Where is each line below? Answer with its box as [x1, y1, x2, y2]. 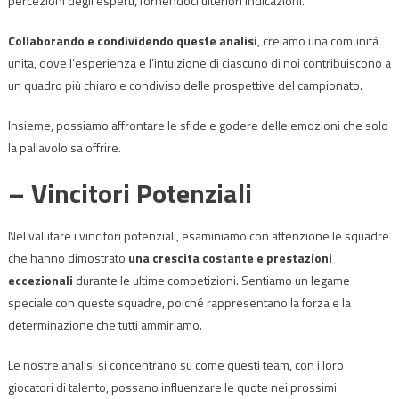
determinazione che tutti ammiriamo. [7, 314, 202, 334]
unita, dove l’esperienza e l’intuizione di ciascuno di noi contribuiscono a [7, 53, 391, 72]
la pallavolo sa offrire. [7, 137, 121, 157]
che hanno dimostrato [7, 248, 128, 267]
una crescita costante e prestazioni [127, 248, 332, 267]
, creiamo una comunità [256, 30, 379, 50]
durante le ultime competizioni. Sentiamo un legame [72, 270, 350, 289]
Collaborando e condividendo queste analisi [7, 30, 257, 50]
